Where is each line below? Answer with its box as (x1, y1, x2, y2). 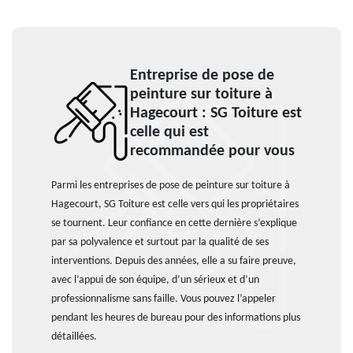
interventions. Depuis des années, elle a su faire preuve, (51, 255, 296, 267)
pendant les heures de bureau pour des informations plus (51, 312, 300, 324)
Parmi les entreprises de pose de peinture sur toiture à (51, 180, 290, 191)
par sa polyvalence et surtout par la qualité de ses (51, 236, 269, 248)
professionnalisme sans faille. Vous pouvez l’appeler (51, 293, 276, 305)
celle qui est (130, 124, 209, 140)
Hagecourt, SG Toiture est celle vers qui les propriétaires (51, 199, 299, 210)
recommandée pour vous (130, 143, 295, 159)
